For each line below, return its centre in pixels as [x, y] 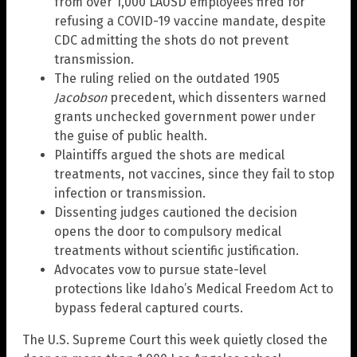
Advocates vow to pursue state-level [160, 269]
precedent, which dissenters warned [217, 97]
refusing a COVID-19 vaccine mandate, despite [190, 21]
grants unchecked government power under [185, 116]
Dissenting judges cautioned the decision [176, 212]
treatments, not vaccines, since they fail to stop [194, 174]
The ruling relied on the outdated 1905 [167, 78]
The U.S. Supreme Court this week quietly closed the [175, 339]
